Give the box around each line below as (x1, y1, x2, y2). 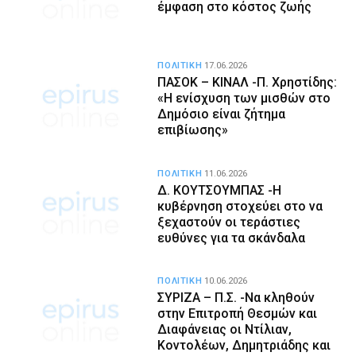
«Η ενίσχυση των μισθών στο (157, 91, 331, 106)
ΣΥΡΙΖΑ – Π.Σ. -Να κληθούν (157, 289, 315, 305)
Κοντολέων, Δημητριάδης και (157, 337, 331, 353)
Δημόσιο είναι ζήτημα (157, 106, 286, 122)
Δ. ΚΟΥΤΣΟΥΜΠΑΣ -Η (157, 182, 282, 198)
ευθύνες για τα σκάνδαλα (157, 230, 306, 246)
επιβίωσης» (157, 122, 229, 138)
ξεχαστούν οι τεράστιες (157, 214, 301, 230)
